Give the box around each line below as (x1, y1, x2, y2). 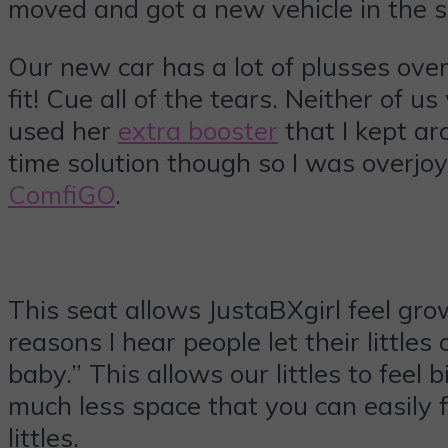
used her (8, 113, 118, 146)
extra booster (118, 113, 278, 146)
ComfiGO (8, 177, 115, 210)
